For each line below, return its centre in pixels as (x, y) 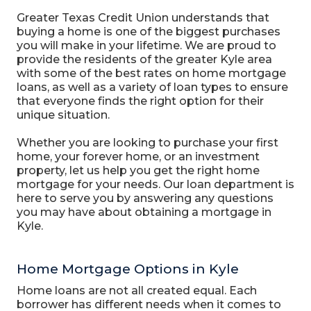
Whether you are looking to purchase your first (147, 143)
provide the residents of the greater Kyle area (144, 59)
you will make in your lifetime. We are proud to (146, 45)
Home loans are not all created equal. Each (136, 291)
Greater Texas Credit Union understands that (143, 18)
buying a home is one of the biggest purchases (148, 32)
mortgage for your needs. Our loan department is (155, 184)
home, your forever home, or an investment (138, 157)
